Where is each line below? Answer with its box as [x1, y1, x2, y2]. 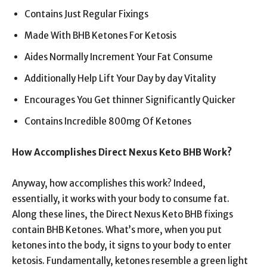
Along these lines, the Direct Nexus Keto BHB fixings [12, 209, 233, 220]
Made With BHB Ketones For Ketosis [24, 30, 176, 41]
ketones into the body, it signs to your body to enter [12, 240, 231, 251]
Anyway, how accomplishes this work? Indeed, [12, 178, 206, 189]
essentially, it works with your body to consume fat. [12, 193, 229, 204]
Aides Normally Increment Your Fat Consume [24, 51, 213, 63]
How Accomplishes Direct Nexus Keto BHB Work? [12, 147, 232, 158]
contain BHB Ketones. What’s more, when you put [12, 224, 222, 235]
